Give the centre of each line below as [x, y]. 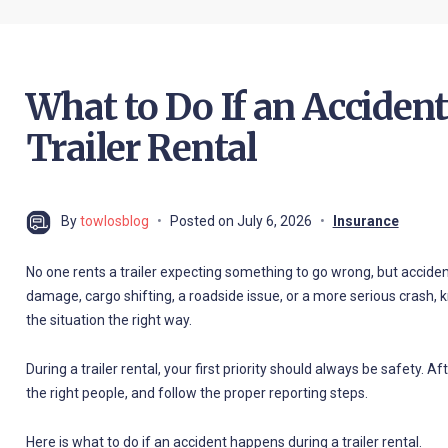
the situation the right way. [108, 319]
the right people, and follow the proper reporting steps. [196, 392]
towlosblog [114, 220]
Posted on [203, 220]
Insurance [365, 220]
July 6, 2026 [274, 220]
